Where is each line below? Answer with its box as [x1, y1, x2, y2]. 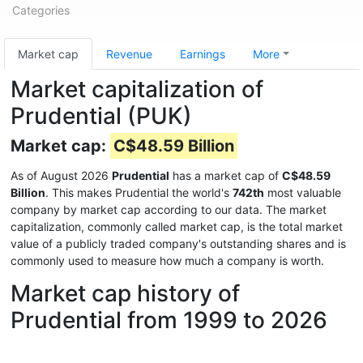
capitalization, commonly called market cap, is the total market [11, 220, 343, 233]
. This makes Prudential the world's [45, 186, 233, 199]
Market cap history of [11, 280, 240, 307]
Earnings [180, 47, 225, 61]
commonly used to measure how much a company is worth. [11, 254, 324, 267]
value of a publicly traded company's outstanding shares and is [11, 237, 346, 250]
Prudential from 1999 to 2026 [11, 306, 327, 334]
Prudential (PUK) [11, 102, 192, 130]
